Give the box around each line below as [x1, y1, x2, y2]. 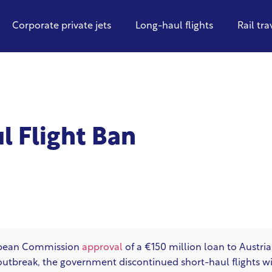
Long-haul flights [135, 21, 214, 31]
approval [82, 243, 123, 253]
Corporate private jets [12, 21, 112, 31]
